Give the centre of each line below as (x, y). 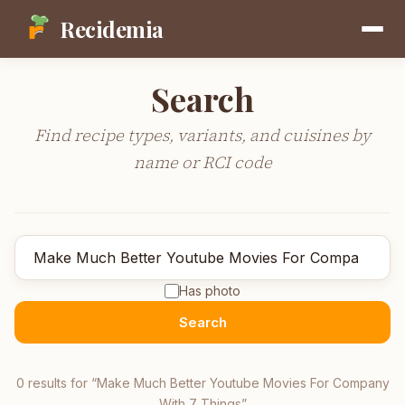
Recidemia (112, 29)
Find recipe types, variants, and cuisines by (202, 135)
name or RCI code (202, 162)
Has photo (210, 291)
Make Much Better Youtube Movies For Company (243, 383)
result (42, 383)
